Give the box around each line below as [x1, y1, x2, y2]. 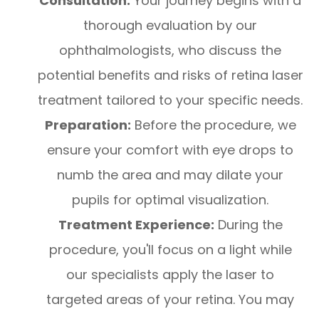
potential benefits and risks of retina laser [37, 66, 303, 84]
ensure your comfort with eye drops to [47, 141, 293, 159]
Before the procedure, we [130, 116, 296, 134]
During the [214, 216, 283, 234]
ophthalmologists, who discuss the [59, 41, 281, 59]
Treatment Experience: [58, 216, 214, 234]
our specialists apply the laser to [66, 266, 274, 283]
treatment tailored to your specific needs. [38, 91, 303, 109]
